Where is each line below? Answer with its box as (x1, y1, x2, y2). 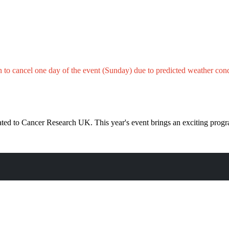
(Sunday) (102, 65, 134, 75)
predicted (156, 65, 186, 75)
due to (134, 65, 156, 75)
